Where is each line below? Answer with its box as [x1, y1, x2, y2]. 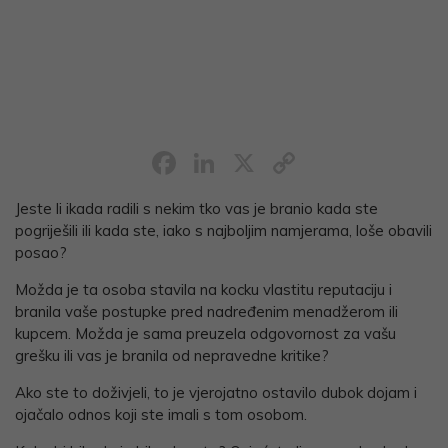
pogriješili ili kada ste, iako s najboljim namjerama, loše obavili [15, 221, 432, 241]
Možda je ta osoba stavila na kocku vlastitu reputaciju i [15, 280, 392, 300]
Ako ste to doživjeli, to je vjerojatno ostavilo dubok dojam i [15, 383, 417, 403]
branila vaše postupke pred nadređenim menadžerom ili [15, 302, 398, 322]
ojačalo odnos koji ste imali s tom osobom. [15, 405, 307, 425]
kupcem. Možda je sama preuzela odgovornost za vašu [15, 324, 396, 344]
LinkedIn [220, 143, 343, 184]
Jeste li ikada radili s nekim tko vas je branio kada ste [15, 199, 378, 219]
